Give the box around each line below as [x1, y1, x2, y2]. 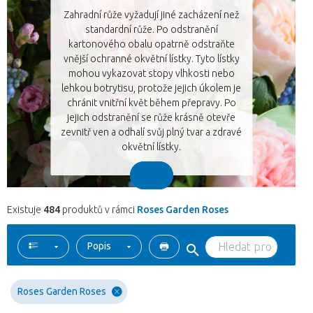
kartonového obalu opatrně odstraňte [68, 38, 235, 50]
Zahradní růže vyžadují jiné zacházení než [64, 9, 239, 21]
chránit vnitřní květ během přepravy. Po [66, 97, 236, 109]
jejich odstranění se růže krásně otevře [67, 112, 235, 124]
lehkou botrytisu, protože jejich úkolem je [61, 82, 241, 94]
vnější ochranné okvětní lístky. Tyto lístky [63, 53, 240, 65]
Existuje [7, 204, 43, 216]
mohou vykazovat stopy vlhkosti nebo [68, 68, 235, 80]
